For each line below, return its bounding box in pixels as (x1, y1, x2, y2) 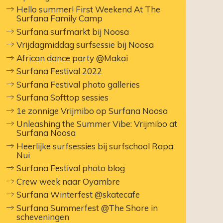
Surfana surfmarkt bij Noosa (16, 26, 129, 37)
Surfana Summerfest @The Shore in (16, 202, 158, 213)
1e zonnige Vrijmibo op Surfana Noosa (16, 105, 168, 116)
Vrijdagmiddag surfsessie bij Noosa (16, 39, 154, 50)
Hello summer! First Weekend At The (16, 4, 161, 15)
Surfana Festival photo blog (16, 163, 125, 174)
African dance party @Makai (16, 52, 128, 63)
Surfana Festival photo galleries (16, 79, 140, 90)
